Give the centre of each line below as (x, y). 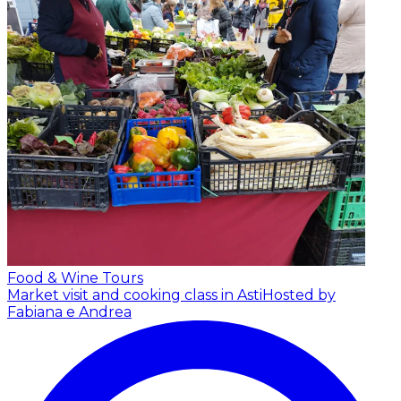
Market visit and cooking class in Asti (135, 294)
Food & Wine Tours (75, 277)
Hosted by (299, 294)
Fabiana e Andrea (69, 311)
